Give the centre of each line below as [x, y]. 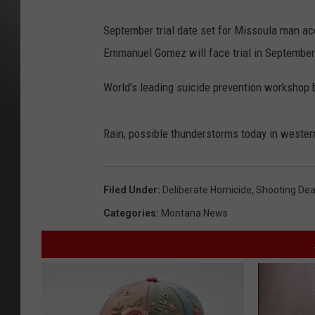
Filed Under [130, 190]
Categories [130, 213]
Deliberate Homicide [207, 190]
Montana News [194, 213]
